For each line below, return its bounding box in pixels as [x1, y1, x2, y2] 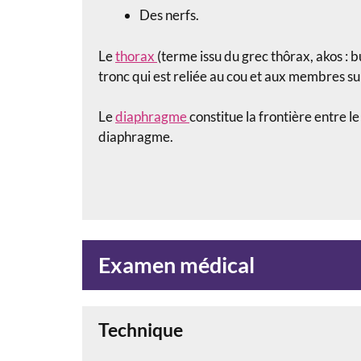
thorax [115, 47, 157, 64]
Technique [98, 318, 183, 342]
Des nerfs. [139, 6, 199, 24]
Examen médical [98, 251, 255, 279]
